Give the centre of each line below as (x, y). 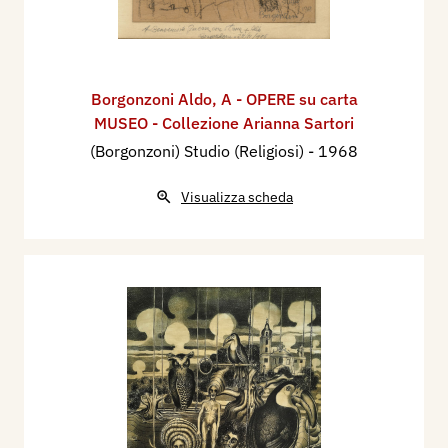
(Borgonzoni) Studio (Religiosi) (199, 150)
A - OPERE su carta (289, 98)
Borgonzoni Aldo (151, 98)
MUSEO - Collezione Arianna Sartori (224, 122)
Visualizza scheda (237, 196)
